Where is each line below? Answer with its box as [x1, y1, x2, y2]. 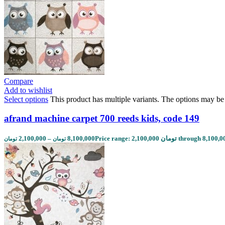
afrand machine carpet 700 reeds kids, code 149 [4, 113, 199, 124]
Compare [4, 76, 33, 85]
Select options [4, 94, 48, 103]
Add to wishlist [4, 85, 52, 94]
